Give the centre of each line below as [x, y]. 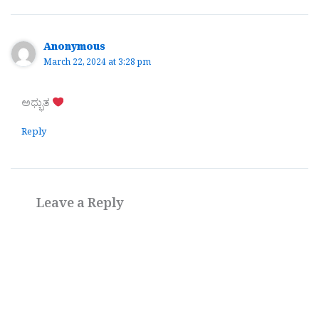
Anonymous [75, 49]
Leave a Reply [80, 205]
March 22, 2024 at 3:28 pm [98, 64]
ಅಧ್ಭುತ [37, 105]
